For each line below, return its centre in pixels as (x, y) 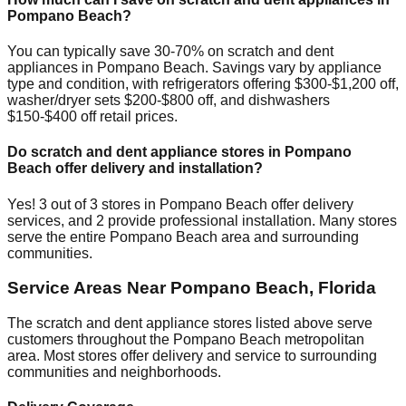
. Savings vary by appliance (293, 68)
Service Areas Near (89, 288)
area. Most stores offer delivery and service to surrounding (192, 356)
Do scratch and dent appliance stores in (146, 152)
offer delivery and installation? (157, 169)
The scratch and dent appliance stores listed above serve (190, 324)
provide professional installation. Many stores (251, 220)
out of (68, 204)
